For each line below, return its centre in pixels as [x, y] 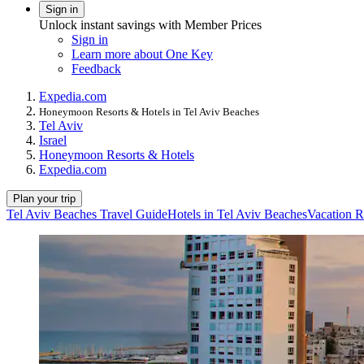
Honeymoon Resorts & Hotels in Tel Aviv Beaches [149, 111]
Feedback [96, 68]
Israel [53, 140]
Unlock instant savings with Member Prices [150, 24]
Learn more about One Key [142, 54]
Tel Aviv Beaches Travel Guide [87, 214]
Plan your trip [44, 198]
